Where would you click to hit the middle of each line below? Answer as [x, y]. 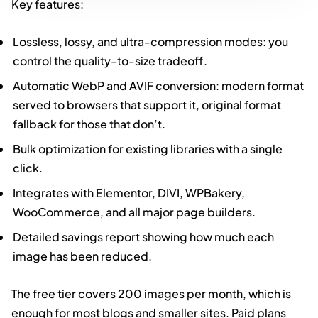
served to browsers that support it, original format [147, 104]
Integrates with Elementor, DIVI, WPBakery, [129, 192]
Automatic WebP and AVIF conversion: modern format [159, 85]
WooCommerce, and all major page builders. [135, 212]
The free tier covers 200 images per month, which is [151, 293]
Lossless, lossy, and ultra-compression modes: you [151, 41]
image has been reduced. [83, 256]
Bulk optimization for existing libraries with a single [148, 148]
